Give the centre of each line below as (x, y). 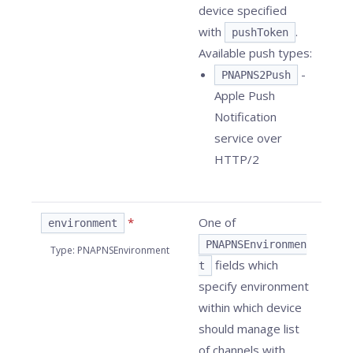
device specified (243, 10)
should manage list (249, 329)
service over (248, 138)
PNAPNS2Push (256, 75)
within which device (250, 307)
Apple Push (245, 95)
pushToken (260, 32)
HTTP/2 (237, 159)
